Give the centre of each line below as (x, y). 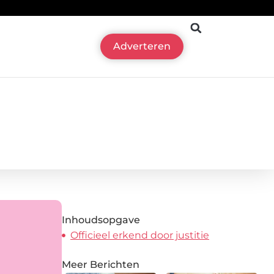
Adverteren (142, 46)
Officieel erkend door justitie (140, 235)
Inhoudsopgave (101, 220)
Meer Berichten (101, 264)
